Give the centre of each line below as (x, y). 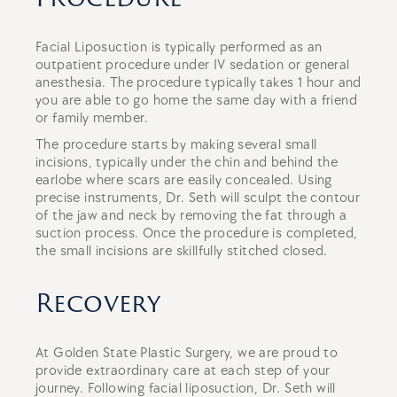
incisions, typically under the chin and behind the (187, 163)
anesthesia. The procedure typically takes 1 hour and (198, 83)
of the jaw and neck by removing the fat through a (191, 216)
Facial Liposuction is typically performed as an (179, 47)
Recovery (98, 303)
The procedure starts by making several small (176, 145)
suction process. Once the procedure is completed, (197, 234)
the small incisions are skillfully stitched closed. (182, 251)
